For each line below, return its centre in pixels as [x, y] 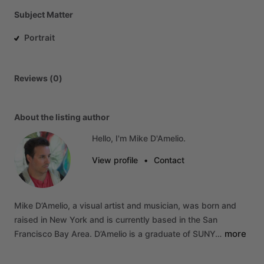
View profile [115, 160]
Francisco [33, 234]
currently [133, 220]
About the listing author [62, 117]
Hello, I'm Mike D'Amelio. [139, 138]
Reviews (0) [38, 78]
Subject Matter [44, 14]
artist [114, 205]
